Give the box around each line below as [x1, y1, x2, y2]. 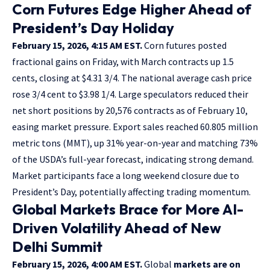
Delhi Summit [12, 237, 102, 256]
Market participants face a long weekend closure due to [12, 169, 239, 181]
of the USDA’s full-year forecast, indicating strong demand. [12, 152, 254, 165]
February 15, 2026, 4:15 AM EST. [12, 39, 142, 51]
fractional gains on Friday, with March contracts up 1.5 [12, 55, 234, 67]
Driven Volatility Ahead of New [12, 218, 221, 237]
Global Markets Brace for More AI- [12, 199, 243, 218]
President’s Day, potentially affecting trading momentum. [12, 185, 251, 198]
